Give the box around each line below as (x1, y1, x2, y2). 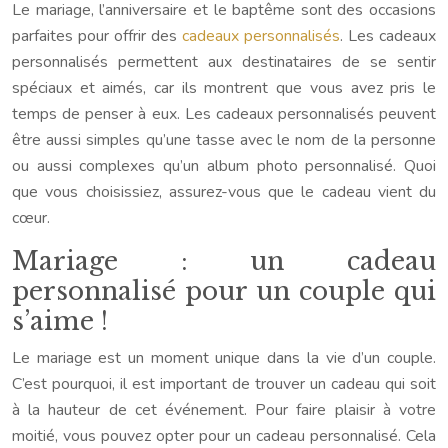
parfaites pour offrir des (12, 25, 182, 47)
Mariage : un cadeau (12, 246, 436, 277)
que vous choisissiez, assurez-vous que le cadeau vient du (12, 181, 436, 203)
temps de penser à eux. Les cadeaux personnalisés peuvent (12, 103, 436, 125)
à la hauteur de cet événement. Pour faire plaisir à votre (12, 399, 436, 421)
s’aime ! (12, 306, 108, 337)
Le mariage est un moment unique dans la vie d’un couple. (12, 347, 436, 369)
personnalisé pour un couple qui (12, 276, 436, 307)
